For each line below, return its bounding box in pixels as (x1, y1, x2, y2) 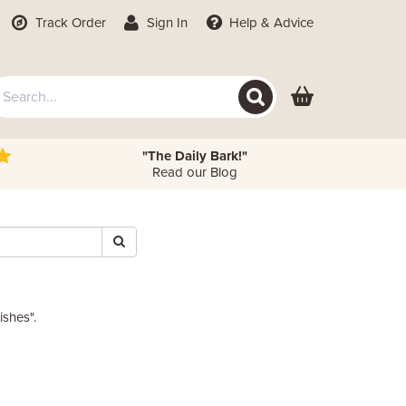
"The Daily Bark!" (141, 148, 247, 164)
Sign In (143, 14, 188, 31)
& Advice (257, 14, 314, 31)
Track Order (31, 14, 106, 31)
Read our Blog (151, 164, 237, 180)
